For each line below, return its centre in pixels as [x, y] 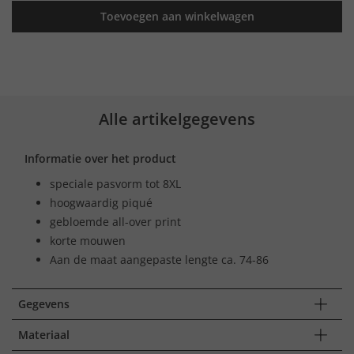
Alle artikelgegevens [177, 119]
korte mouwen [88, 240]
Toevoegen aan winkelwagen [177, 16]
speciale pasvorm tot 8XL [115, 183]
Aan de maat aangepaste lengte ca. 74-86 [159, 259]
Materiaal [44, 334]
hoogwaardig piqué [101, 202]
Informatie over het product [100, 158]
